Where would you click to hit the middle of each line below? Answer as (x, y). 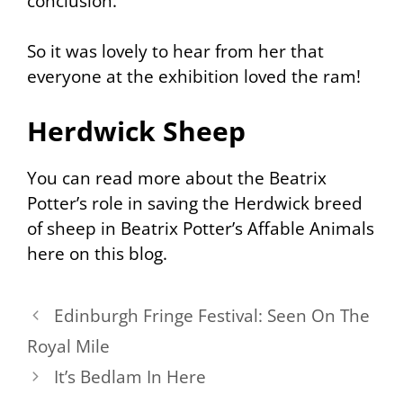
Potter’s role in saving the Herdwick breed (195, 203)
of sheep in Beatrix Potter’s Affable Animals (201, 228)
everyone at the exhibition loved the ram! (194, 77)
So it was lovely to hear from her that (175, 52)
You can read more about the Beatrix (177, 178)
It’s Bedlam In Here (130, 376)
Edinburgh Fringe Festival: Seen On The (212, 315)
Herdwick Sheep (136, 130)
